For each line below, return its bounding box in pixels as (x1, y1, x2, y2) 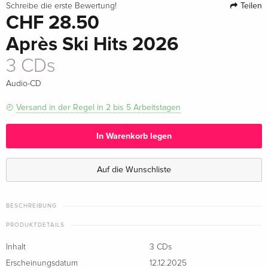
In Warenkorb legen (96, 130, 172, 141)
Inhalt (6, 243, 26, 252)
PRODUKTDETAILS (6, 221, 65, 229)
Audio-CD (6, 80, 41, 89)
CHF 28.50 (6, 11, 99, 35)
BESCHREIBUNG (6, 202, 57, 210)
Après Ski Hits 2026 (6, 33, 178, 57)
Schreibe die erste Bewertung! (6, 2, 117, 11)
